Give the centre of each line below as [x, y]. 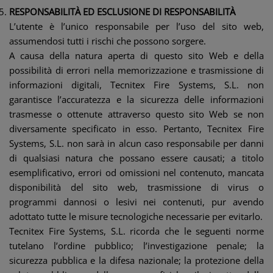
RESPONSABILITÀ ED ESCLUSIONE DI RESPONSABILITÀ [122, 12]
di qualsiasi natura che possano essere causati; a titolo [136, 158]
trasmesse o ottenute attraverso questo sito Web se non [136, 114]
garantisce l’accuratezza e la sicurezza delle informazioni [136, 99]
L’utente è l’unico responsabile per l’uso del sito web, [136, 26]
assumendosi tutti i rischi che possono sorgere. [108, 41]
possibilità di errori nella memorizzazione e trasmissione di [136, 70]
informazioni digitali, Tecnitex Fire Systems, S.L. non [136, 85]
